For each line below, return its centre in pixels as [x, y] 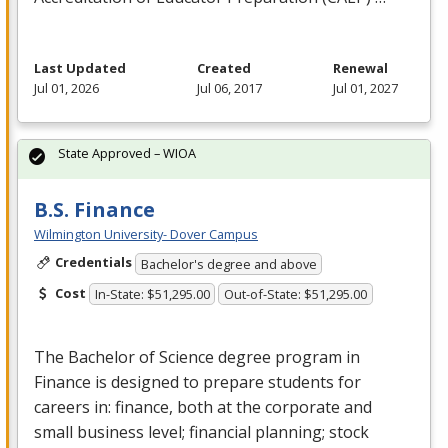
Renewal [360, 67]
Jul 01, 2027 [365, 87]
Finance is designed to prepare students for [197, 382]
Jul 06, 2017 [229, 87]
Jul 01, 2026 [66, 87]
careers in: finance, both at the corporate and [203, 407]
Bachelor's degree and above [228, 263]
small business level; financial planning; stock [201, 432]
